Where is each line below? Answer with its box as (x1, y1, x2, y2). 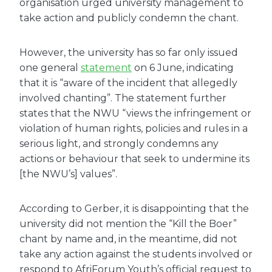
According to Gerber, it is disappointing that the (19, 202, 249, 214)
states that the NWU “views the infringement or (19, 107, 251, 119)
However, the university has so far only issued (19, 46, 238, 58)
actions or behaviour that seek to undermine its (19, 152, 250, 165)
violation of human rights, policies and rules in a (19, 122, 248, 134)
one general (19, 61, 81, 73)
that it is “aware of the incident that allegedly (19, 76, 237, 89)
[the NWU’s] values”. (19, 168, 117, 180)
